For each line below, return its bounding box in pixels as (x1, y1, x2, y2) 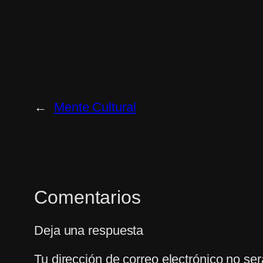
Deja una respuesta (34, 222, 144, 238)
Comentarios (34, 187, 141, 208)
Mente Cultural (53, 100, 136, 115)
